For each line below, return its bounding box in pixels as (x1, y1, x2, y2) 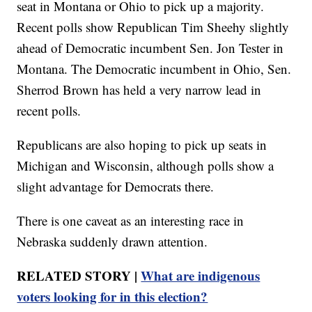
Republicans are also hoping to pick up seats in (17, 135, 267, 153)
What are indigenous (141, 265, 260, 285)
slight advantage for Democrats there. (17, 177, 214, 195)
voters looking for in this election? (17, 286, 208, 306)
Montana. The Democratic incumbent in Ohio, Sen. (17, 59, 292, 77)
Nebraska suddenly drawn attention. (17, 232, 208, 250)
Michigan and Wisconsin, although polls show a (17, 156, 274, 174)
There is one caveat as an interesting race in (17, 211, 244, 229)
